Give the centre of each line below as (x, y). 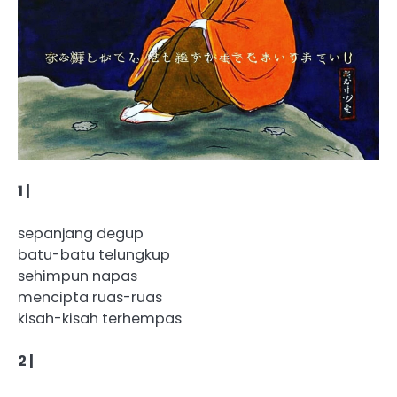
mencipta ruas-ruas (90, 298)
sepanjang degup (81, 234)
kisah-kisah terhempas (100, 319)
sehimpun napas (78, 276)
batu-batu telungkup (94, 255)
